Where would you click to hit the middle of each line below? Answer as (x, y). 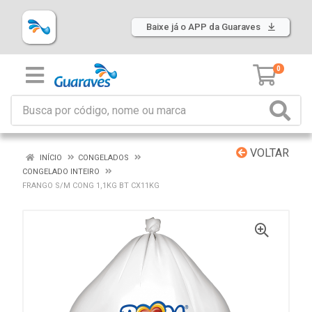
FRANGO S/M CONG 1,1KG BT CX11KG (91, 186)
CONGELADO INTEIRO (61, 172)
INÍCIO (50, 158)
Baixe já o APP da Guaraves (204, 27)
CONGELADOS (103, 158)
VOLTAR (268, 153)
